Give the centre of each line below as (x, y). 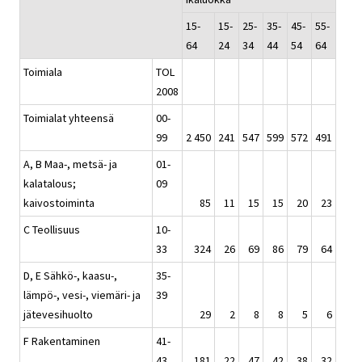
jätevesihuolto (58, 314)
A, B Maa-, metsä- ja (70, 164)
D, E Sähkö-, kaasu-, (70, 275)
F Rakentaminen (62, 341)
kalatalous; (50, 183)
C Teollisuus (52, 229)
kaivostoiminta (59, 202)
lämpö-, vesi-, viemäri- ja (82, 295)
